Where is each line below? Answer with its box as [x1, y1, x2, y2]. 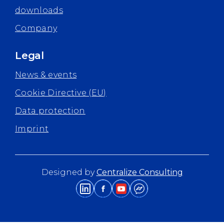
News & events [15, 70, 77, 80]
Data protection [15, 106, 85, 116]
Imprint [15, 124, 49, 134]
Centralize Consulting [96, 167, 183, 177]
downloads [15, 5, 63, 15]
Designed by [41, 167, 96, 177]
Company [15, 23, 57, 33]
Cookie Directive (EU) [15, 88, 106, 98]
